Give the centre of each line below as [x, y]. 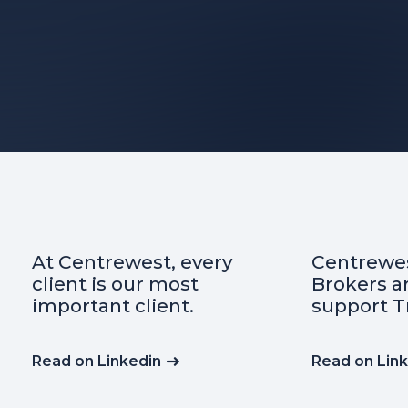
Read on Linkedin [96, 362]
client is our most [115, 284]
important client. [112, 306]
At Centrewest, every [132, 262]
